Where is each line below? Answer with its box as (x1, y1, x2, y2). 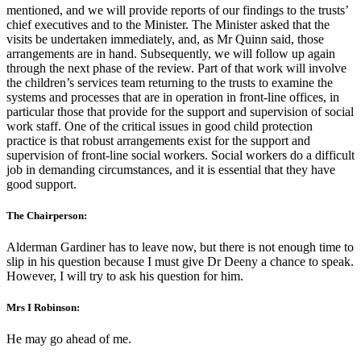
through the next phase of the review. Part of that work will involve (6, 60, 346, 75)
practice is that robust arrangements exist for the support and (6, 133, 310, 147)
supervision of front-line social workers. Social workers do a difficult (6, 147, 355, 162)
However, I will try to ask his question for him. (6, 269, 243, 284)
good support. (6, 176, 77, 191)
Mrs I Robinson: (6, 301, 80, 314)
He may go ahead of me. (6, 332, 131, 346)
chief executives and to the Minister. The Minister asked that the (6, 17, 330, 31)
